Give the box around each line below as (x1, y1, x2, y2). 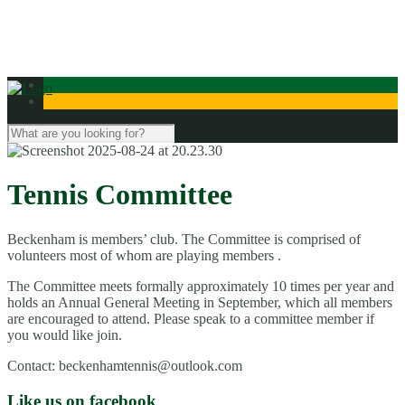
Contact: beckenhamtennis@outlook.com (7, 357, 242, 373)
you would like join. (7, 326, 122, 343)
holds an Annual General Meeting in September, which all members (7, 294, 392, 310)
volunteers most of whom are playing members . (7, 247, 281, 263)
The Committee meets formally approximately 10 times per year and (7, 278, 394, 294)
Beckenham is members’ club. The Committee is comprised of (7, 231, 361, 247)
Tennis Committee (7, 178, 232, 212)
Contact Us (80, 14, 144, 29)
